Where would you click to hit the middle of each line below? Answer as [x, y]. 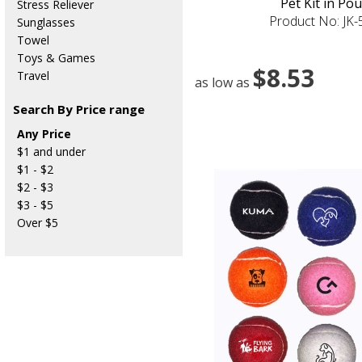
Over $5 [37, 222]
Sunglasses [46, 22]
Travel [33, 75]
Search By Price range [78, 109]
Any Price [44, 133]
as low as [223, 82]
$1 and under [51, 151]
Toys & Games [56, 57]
